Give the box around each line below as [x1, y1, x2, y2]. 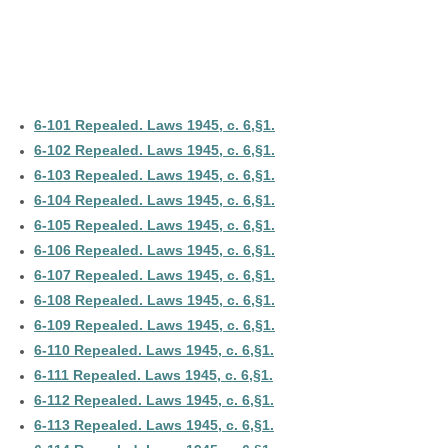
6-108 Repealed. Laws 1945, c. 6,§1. [34, 292, 275, 309]
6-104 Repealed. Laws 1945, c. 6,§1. [34, 192, 275, 209]
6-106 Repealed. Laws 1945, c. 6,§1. [34, 242, 275, 259]
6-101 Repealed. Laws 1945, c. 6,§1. [34, 117, 275, 134]
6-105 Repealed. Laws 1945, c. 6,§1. [34, 217, 275, 234]
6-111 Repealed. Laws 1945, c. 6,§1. [34, 367, 273, 384]
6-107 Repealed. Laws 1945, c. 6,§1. [34, 267, 275, 284]
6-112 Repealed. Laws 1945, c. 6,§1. [34, 392, 274, 409]
